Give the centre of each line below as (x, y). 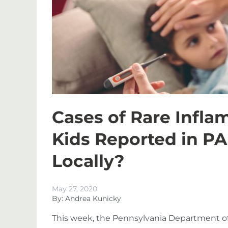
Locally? (88, 161)
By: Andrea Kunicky (87, 198)
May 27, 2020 (75, 189)
